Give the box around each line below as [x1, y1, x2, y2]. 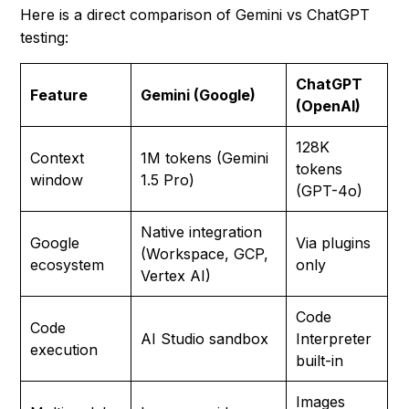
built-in [296, 351, 344, 371]
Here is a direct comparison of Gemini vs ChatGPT [20, 5, 371, 25]
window [30, 171, 84, 190]
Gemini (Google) [141, 86, 257, 105]
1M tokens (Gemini [141, 149, 269, 168]
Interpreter [296, 330, 372, 349]
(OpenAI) [296, 97, 362, 116]
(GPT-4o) [296, 182, 363, 201]
